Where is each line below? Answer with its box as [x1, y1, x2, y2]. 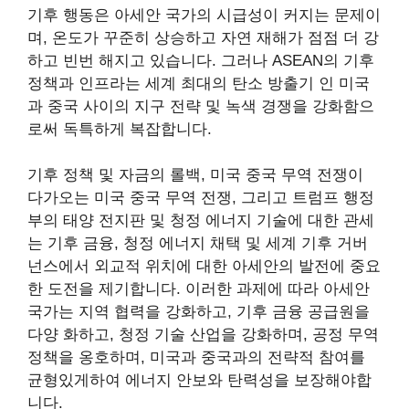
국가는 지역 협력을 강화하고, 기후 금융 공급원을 [27, 303, 370, 321]
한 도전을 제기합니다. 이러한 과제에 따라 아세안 [27, 280, 370, 299]
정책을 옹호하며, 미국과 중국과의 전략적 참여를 [27, 349, 365, 367]
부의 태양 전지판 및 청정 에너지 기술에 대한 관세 [27, 212, 374, 230]
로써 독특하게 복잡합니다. [27, 120, 212, 138]
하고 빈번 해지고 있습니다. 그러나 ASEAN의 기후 [27, 51, 374, 69]
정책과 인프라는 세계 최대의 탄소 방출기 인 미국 [27, 74, 370, 92]
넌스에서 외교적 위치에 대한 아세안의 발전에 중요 [27, 257, 381, 276]
